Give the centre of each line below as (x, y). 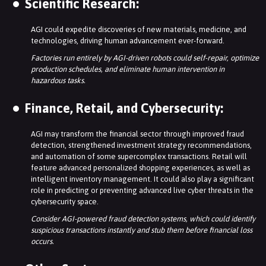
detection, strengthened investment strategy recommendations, (141, 145)
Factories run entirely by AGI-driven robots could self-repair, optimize (145, 58)
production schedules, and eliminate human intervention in (128, 69)
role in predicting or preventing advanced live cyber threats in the (142, 191)
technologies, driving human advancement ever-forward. (128, 41)
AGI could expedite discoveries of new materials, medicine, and (139, 30)
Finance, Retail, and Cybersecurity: (124, 109)
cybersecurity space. (65, 202)
